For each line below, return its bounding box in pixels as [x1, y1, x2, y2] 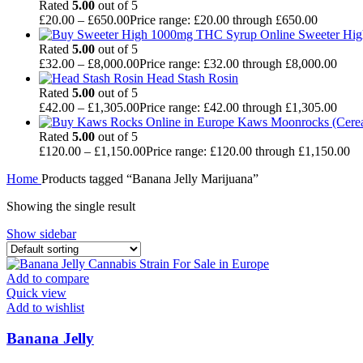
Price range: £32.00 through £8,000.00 [139, 56, 337, 70]
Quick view [6, 285, 66, 300]
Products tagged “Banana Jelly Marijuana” [41, 171, 258, 186]
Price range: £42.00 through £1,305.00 [139, 100, 337, 114]
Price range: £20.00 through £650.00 [130, 12, 318, 27]
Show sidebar [6, 226, 76, 241]
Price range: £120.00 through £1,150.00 [146, 143, 350, 158]
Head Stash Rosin [147, 70, 238, 85]
